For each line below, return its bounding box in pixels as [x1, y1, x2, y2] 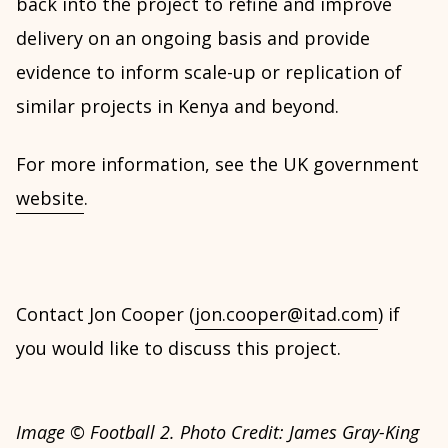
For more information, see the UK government [16, 152, 419, 176]
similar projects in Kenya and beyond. [16, 94, 339, 118]
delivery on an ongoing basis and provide [16, 26, 370, 50]
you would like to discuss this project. [16, 336, 341, 360]
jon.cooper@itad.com [195, 302, 378, 326]
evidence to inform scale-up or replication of [16, 60, 402, 84]
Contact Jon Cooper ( [16, 302, 195, 326]
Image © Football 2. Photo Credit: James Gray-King [16, 420, 419, 444]
